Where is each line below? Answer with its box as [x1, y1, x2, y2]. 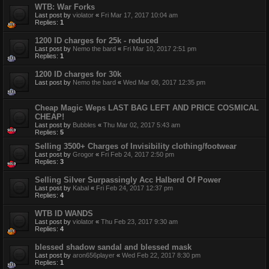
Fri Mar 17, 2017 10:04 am [101, 11, 178, 19]
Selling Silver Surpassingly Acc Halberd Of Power [35, 175, 221, 185]
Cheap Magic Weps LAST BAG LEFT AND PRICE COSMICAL [35, 103, 259, 113]
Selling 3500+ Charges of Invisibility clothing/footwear [35, 142, 237, 151]
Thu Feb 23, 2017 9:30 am [101, 218, 178, 226]
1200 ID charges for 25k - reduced [35, 36, 159, 46]
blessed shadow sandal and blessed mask [35, 243, 192, 252]
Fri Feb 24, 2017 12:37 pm [96, 184, 173, 192]
